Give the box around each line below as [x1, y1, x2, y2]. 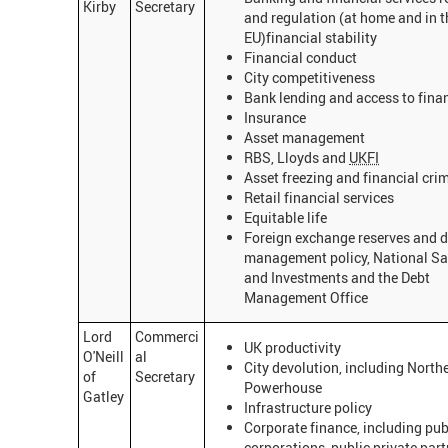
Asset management [244, 127, 365, 147]
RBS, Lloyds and [244, 147, 349, 167]
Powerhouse [244, 377, 322, 397]
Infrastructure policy [244, 397, 372, 417]
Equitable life [244, 207, 327, 227]
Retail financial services [244, 187, 394, 207]
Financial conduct [244, 47, 357, 67]
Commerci [135, 327, 199, 347]
